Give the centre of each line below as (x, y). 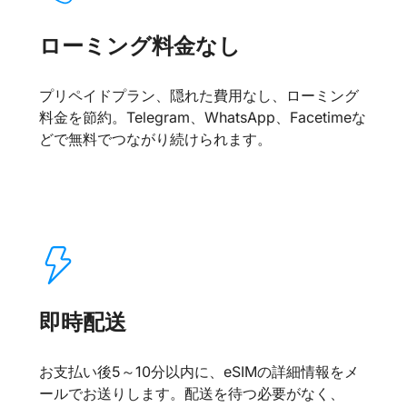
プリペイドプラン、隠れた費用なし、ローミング (199, 96)
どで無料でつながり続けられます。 (156, 139)
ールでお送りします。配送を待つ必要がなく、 (192, 393)
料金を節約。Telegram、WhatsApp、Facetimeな (203, 118)
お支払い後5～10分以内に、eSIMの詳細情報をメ (199, 371)
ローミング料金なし (140, 46)
